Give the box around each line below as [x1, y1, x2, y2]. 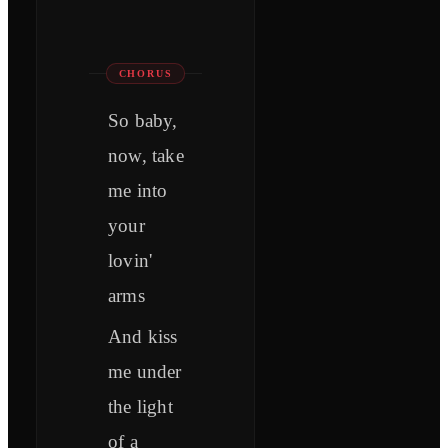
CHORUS [118, 68, 173, 80]
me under [108, 361, 182, 383]
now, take [108, 145, 184, 167]
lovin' [108, 250, 153, 272]
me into [108, 180, 168, 202]
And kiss [108, 326, 178, 348]
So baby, [108, 110, 178, 132]
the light [108, 396, 173, 418]
